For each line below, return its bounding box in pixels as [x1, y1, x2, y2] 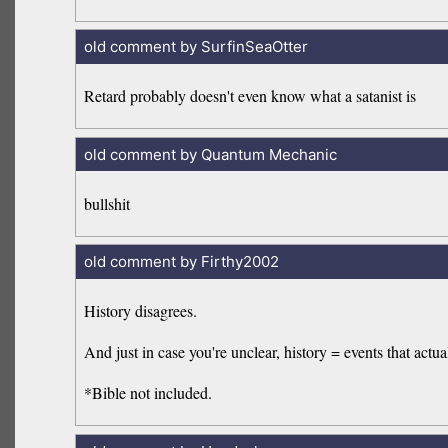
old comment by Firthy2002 [83, 252, 279, 272]
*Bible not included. [84, 382, 213, 404]
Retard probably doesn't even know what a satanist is [84, 85, 417, 107]
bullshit [84, 192, 131, 214]
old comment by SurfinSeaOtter [83, 37, 308, 57]
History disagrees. [84, 300, 198, 322]
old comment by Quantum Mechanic [83, 144, 337, 164]
